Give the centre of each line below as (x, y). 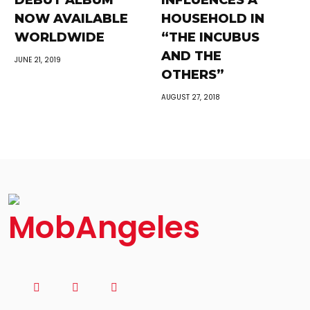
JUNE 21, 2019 (38, 60)
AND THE (191, 56)
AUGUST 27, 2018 (190, 97)
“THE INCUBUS (210, 37)
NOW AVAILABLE (72, 19)
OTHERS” (192, 75)
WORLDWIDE (60, 37)
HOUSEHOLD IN (212, 19)
